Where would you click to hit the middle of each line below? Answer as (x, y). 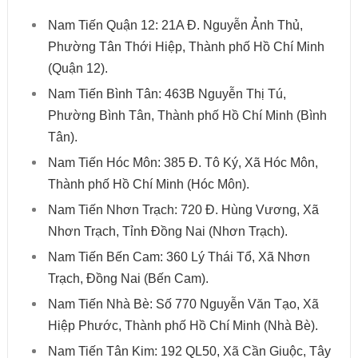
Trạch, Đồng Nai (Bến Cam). (128, 279)
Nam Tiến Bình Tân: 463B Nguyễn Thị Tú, (167, 94)
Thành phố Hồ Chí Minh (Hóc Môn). (148, 185)
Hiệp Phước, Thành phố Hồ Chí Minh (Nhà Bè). (183, 326)
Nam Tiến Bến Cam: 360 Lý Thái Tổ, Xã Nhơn (179, 257)
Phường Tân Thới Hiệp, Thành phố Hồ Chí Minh (186, 47)
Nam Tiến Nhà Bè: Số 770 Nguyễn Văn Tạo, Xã (183, 304)
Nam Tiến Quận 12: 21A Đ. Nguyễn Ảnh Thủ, (175, 26)
